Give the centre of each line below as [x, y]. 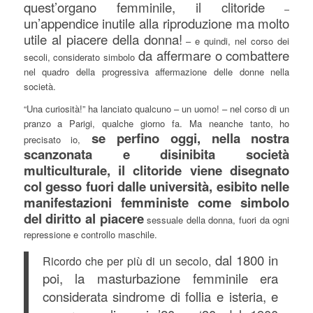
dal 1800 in [247, 260]
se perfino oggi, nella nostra [185, 138]
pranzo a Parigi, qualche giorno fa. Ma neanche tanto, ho [156, 124]
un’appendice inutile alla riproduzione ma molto [156, 23]
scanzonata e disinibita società [156, 154]
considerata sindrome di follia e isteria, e [160, 296]
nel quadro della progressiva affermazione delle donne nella [156, 72]
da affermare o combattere [214, 56]
